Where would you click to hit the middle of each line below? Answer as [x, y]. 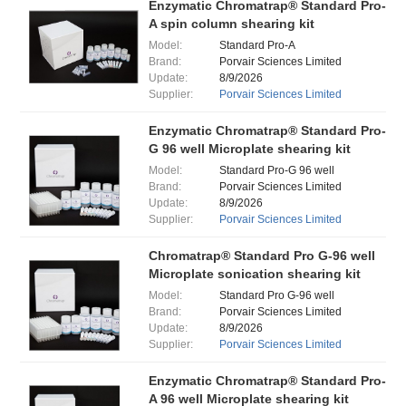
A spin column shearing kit [231, 24]
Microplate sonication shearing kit [254, 274]
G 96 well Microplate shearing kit [249, 149]
